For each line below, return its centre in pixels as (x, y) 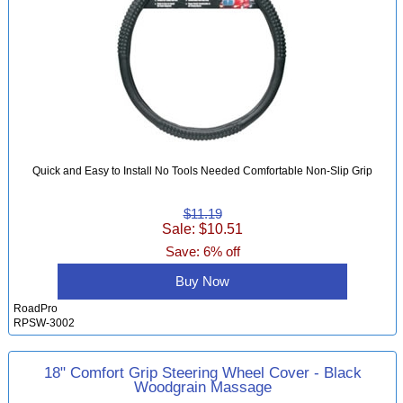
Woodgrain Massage (202, 387)
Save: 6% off (202, 251)
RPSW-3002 (45, 322)
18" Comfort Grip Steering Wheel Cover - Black (202, 373)
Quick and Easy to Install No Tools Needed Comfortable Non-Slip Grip (202, 170)
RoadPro (36, 308)
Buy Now (202, 281)
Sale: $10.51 (202, 228)
